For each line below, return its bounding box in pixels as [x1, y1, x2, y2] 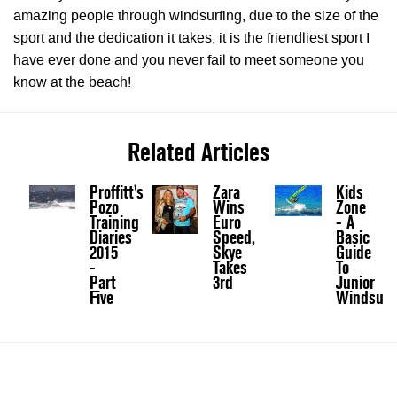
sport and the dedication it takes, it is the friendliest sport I [13, 32, 370, 47]
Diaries [90, 227, 133, 249]
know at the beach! [13, 76, 131, 91]
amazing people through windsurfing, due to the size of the [13, 10, 378, 25]
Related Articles [128, 136, 269, 168]
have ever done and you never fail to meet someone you [13, 54, 364, 69]
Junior [335, 272, 375, 294]
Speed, [212, 227, 255, 249]
